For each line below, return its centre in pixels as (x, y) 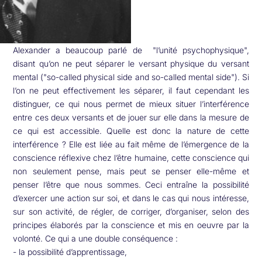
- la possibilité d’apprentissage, (70, 251)
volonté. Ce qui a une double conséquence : (96, 238)
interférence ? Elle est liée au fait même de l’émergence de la (131, 144)
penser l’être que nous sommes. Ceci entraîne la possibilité (131, 184)
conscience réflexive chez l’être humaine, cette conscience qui (131, 157)
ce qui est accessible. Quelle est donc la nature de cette (131, 130)
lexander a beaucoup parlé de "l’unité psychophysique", (134, 50)
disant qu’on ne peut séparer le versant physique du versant (131, 63)
